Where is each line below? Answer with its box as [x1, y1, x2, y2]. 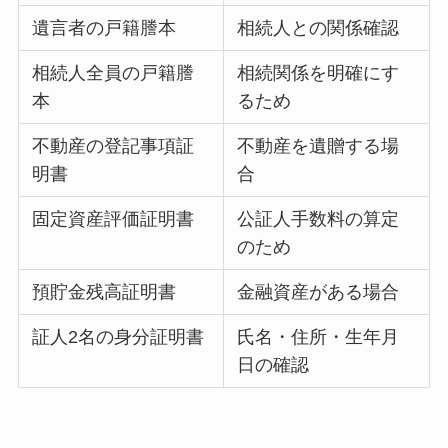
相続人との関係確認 [237, 17, 400, 38]
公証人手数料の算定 [237, 208, 400, 229]
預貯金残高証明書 [32, 281, 177, 302]
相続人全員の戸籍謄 [32, 62, 195, 83]
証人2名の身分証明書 [32, 326, 205, 347]
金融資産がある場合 [237, 281, 400, 302]
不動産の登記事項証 [32, 135, 195, 156]
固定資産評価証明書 [32, 208, 195, 229]
